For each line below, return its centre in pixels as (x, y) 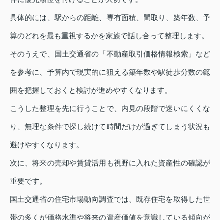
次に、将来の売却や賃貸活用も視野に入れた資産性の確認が (110, 163)
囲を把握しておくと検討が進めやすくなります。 (91, 90)
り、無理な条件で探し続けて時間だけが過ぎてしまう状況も (110, 127)
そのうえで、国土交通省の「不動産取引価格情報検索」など (110, 54)
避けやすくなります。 (47, 145)
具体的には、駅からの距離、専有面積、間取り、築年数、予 (110, 18)
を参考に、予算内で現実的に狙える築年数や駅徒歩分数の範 (110, 72)
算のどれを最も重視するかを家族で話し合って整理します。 (109, 36)
